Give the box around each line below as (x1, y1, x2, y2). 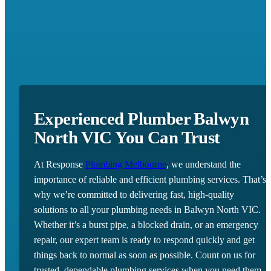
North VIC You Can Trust (34, 128, 220, 148)
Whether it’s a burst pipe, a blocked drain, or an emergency (34, 220, 258, 230)
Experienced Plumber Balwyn (34, 109, 249, 129)
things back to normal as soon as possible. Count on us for (34, 250, 255, 261)
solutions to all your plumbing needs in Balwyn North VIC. (34, 204, 261, 215)
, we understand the (166, 159, 241, 170)
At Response (34, 159, 85, 170)
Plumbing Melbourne (85, 159, 166, 170)
